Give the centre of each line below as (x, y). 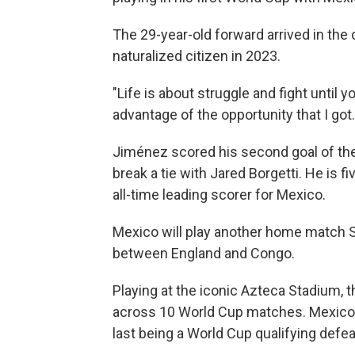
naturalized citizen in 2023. (197, 56)
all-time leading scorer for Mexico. (219, 195)
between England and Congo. (204, 254)
